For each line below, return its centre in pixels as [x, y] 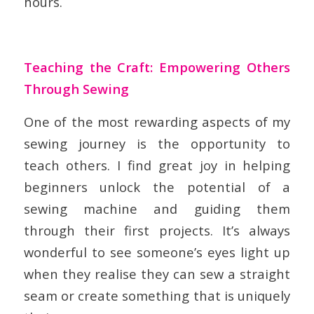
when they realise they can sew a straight [157, 273]
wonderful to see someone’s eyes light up [157, 252]
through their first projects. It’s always [157, 230]
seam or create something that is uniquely [157, 295]
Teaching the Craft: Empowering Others [157, 67]
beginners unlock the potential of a [157, 186]
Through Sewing [76, 89]
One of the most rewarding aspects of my [157, 121]
